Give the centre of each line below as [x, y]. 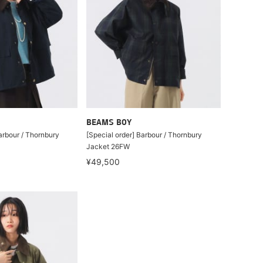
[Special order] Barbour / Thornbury [144, 135]
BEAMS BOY [109, 123]
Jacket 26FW [108, 146]
